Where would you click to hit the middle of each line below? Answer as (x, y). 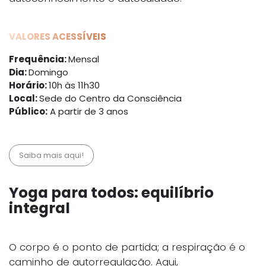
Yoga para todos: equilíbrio (111, 193)
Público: (28, 111)
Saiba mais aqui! (51, 155)
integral (39, 208)
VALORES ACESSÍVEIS (58, 37)
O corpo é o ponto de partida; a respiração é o (127, 247)
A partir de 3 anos (88, 111)
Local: (24, 98)
